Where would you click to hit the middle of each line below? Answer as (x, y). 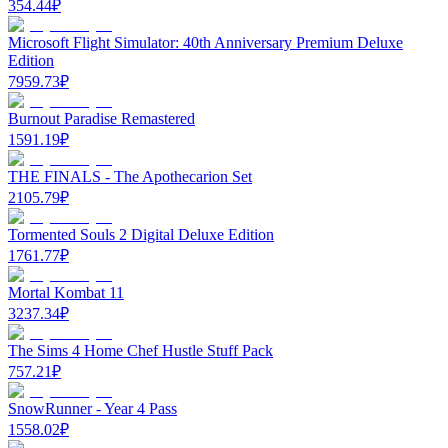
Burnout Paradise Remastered (101, 118)
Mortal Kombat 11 (66, 292)
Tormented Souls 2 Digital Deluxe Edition (141, 234)
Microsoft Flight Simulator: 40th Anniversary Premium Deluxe (205, 42)
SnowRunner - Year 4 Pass (92, 408)
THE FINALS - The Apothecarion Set (130, 176)
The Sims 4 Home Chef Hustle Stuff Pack (140, 350)
